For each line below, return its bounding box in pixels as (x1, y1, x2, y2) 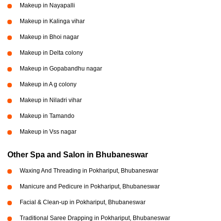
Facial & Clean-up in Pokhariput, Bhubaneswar (20, 199, 146, 206)
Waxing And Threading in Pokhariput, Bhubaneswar (20, 167, 158, 175)
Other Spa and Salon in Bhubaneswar (7, 150, 148, 159)
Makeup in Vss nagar (20, 128, 76, 136)
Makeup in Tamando (20, 112, 74, 120)
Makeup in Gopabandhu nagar (20, 65, 102, 73)
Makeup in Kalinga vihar (20, 18, 85, 25)
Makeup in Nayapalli (20, 2, 75, 9)
